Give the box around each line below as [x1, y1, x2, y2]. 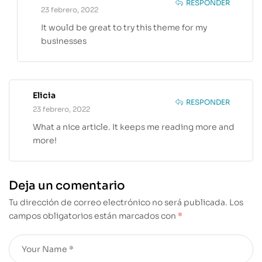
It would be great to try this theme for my [41, 22, 207, 33]
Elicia [33, 89, 56, 101]
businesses [41, 35, 87, 46]
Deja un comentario [9, 178, 125, 193]
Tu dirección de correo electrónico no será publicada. [9, 196, 227, 208]
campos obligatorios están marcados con [9, 210, 178, 221]
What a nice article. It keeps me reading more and [33, 121, 235, 132]
